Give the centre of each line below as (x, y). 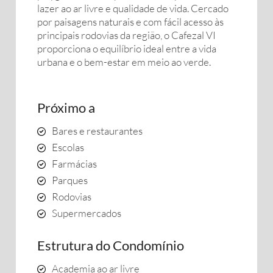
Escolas (68, 147)
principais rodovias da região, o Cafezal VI (126, 35)
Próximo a (66, 108)
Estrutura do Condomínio (111, 245)
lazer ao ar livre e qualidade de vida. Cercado (133, 8)
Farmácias (74, 164)
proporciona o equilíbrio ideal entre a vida (127, 48)
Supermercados (87, 213)
